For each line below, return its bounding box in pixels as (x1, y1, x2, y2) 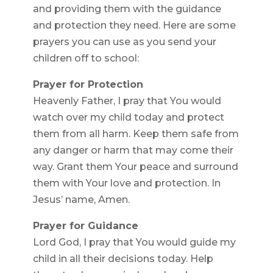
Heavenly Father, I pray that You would (32, 95, 221, 107)
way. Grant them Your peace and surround (32, 161, 238, 173)
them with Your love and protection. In (32, 177, 221, 190)
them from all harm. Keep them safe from (32, 128, 239, 140)
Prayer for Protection (32, 79, 143, 91)
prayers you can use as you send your (32, 36, 216, 48)
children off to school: (32, 52, 139, 65)
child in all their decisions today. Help (32, 253, 213, 265)
